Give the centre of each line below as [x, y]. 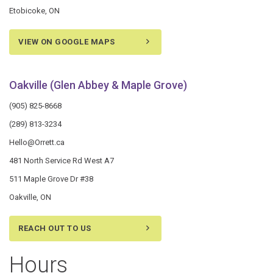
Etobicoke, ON [34, 11]
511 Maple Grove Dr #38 [51, 179]
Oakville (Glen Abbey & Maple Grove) [98, 85]
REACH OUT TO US [55, 228]
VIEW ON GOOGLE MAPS [67, 42]
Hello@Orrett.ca [37, 142]
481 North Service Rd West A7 [62, 161]
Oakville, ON [30, 197]
